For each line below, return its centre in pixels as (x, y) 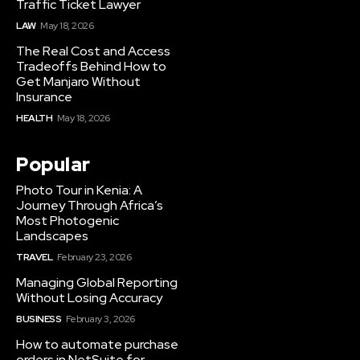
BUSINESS (39, 319)
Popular (53, 165)
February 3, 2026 (100, 319)
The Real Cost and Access (93, 51)
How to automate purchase (97, 345)
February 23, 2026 (94, 258)
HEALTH (34, 119)
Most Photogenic (67, 221)
